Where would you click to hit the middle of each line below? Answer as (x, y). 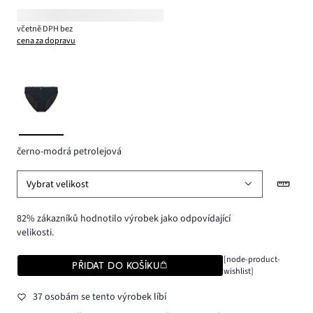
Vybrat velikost (58, 184)
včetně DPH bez (45, 28)
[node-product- (252, 260)
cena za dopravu (46, 40)
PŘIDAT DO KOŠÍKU (116, 266)
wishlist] (238, 271)
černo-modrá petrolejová (69, 151)
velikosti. (35, 233)
